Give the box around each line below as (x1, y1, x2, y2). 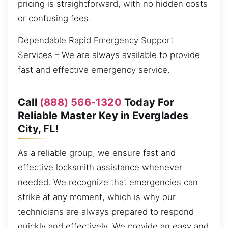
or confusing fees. (18, 13, 91, 23)
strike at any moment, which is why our (18, 192, 176, 203)
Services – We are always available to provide (18, 50, 200, 61)
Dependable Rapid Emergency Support (18, 35, 174, 46)
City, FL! (18, 122, 59, 135)
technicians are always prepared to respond (18, 207, 194, 217)
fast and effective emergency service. (18, 65, 170, 75)
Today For (121, 96, 174, 108)
